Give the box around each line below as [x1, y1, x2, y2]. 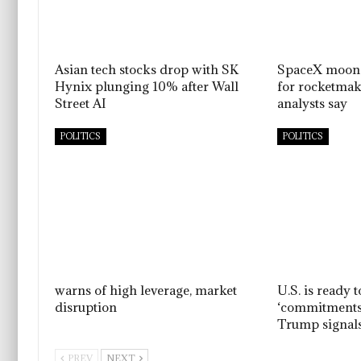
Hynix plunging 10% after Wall [55, 77, 239, 94]
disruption [55, 298, 117, 315]
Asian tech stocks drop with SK [55, 60, 239, 77]
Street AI [55, 94, 106, 111]
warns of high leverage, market [55, 281, 237, 298]
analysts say [277, 94, 348, 111]
